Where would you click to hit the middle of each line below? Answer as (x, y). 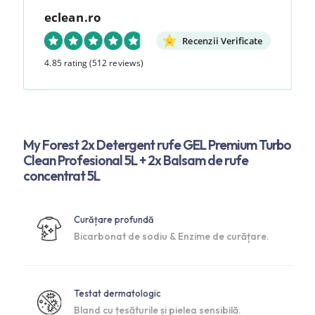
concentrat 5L (62, 176)
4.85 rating (65, 63)
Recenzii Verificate (222, 41)
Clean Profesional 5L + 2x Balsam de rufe (136, 160)
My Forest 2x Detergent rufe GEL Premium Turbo (157, 145)
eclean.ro (72, 17)
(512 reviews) (116, 63)
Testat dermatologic (117, 293)
